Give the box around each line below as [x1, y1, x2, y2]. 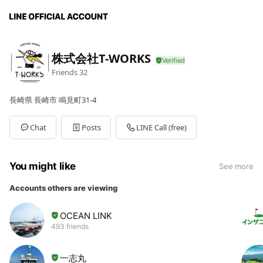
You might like [9, 160, 76, 172]
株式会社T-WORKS [52, 50, 151, 66]
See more [218, 161, 254, 171]
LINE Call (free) [136, 122, 187, 133]
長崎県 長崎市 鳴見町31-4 [9, 95, 96, 105]
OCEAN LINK [60, 210, 112, 221]
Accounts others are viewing [9, 183, 117, 193]
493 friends [51, 221, 89, 231]
